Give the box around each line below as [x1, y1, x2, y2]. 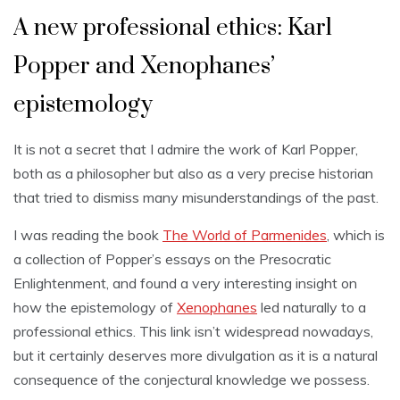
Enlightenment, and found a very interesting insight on [13, 273, 357, 292]
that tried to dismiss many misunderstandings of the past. [13, 187, 379, 206]
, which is [327, 225, 385, 244]
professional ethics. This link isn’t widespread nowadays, [13, 321, 373, 340]
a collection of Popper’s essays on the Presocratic [13, 249, 331, 268]
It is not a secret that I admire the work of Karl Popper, [13, 139, 358, 158]
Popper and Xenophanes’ [13, 51, 275, 81]
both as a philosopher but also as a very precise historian [13, 163, 373, 182]
